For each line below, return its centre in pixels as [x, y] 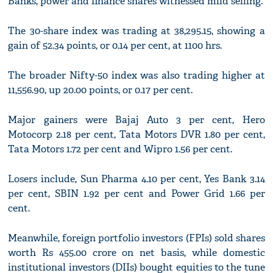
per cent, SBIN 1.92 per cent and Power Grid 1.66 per [136, 194]
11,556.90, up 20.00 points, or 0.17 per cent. [101, 90]
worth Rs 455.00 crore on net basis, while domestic [136, 253]
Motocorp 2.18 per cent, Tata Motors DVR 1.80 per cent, [136, 135]
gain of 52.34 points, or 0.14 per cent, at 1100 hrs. [115, 46]
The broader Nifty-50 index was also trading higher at [136, 76]
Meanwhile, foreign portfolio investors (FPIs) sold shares [136, 238]
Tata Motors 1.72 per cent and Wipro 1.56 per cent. [120, 149]
